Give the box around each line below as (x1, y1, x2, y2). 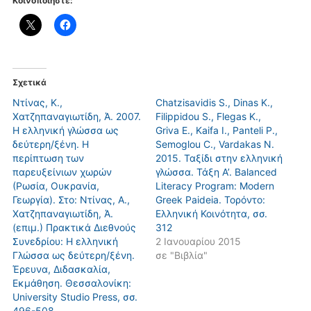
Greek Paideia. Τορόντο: (155, 193, 265, 205)
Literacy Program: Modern (155, 179, 274, 192)
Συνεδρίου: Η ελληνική (12, 235, 118, 247)
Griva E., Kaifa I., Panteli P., (155, 124, 278, 136)
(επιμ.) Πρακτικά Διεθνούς (12, 221, 136, 233)
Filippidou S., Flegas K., (155, 110, 261, 122)
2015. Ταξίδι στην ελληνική (155, 151, 283, 164)
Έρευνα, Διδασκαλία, (12, 262, 110, 275)
